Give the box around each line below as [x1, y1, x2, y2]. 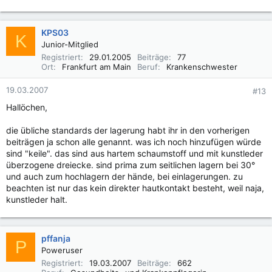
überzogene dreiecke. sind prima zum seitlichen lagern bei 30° [6, 160, 255, 170]
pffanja [41, 233, 70, 243]
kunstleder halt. [6, 194, 67, 205]
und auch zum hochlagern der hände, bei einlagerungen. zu [6, 171, 243, 182]
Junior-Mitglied [41, 39, 98, 49]
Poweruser [41, 245, 83, 255]
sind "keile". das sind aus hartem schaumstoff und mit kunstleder [6, 148, 263, 158]
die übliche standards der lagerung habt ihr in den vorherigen [6, 125, 250, 135]
